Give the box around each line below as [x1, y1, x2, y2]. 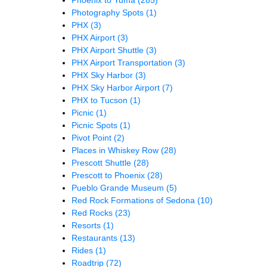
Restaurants [72, 232, 120, 243]
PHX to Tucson [72, 95, 130, 105]
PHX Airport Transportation [72, 57, 175, 67]
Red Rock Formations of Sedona [72, 195, 197, 205]
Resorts [72, 220, 103, 230]
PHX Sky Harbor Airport [72, 82, 162, 92]
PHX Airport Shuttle [72, 45, 146, 55]
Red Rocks [72, 207, 115, 218]
